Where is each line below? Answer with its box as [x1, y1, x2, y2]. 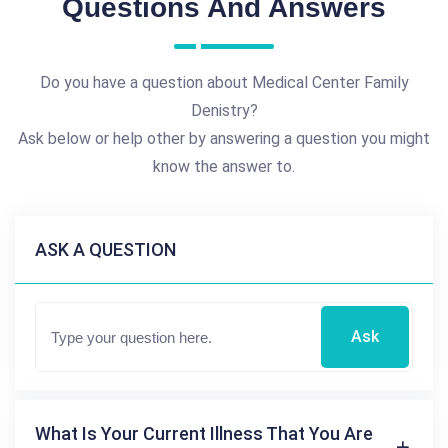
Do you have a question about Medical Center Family [39, 72, 409, 92]
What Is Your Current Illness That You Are [35, 422, 373, 444]
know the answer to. [153, 156, 295, 176]
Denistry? [190, 100, 258, 120]
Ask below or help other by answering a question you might [18, 128, 430, 148]
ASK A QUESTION [35, 238, 176, 260]
